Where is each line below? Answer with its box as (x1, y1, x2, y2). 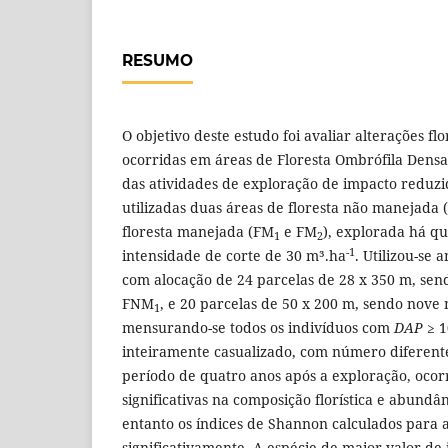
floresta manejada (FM (122, 222, 274, 242)
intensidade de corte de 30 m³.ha (122, 246, 346, 266)
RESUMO (122, 51, 193, 70)
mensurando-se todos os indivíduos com (122, 318, 394, 338)
